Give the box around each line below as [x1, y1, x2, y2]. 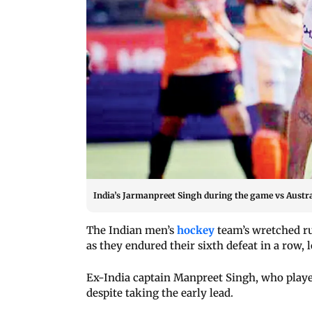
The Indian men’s [86, 223, 177, 237]
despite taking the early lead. [86, 286, 233, 299]
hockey [177, 223, 214, 237]
